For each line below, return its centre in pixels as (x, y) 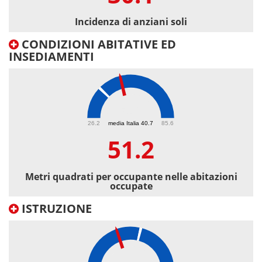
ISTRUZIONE (55, 209)
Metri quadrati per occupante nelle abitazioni (131, 177)
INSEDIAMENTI (51, 57)
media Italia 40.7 (131, 123)
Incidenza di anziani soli (131, 22)
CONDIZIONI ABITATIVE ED (97, 44)
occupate (131, 186)
